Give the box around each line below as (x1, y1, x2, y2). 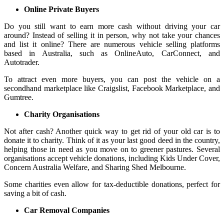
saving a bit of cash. (4, 188, 66, 197)
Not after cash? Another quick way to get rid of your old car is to (4, 126, 220, 135)
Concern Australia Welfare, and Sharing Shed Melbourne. (4, 162, 186, 171)
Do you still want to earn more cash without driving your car (4, 21, 220, 30)
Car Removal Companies (24, 205, 109, 214)
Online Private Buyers (24, 4, 99, 13)
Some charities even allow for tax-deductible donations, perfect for (4, 179, 220, 188)
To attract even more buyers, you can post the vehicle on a (4, 74, 220, 83)
